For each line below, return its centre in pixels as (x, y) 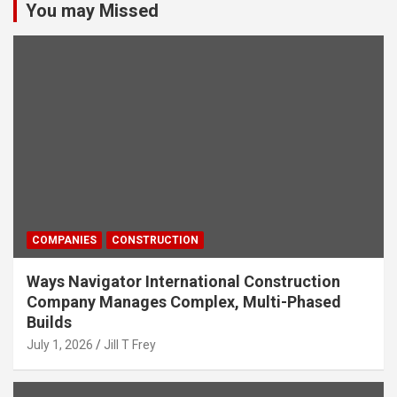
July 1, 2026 (60, 344)
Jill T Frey (130, 344)
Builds (49, 322)
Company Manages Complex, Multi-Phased (184, 301)
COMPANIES (64, 240)
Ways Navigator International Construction (183, 281)
